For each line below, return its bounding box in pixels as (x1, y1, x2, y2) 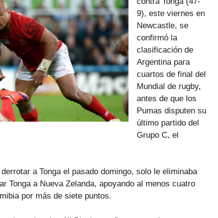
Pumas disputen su (137, 106, 206, 115)
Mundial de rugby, (137, 81, 201, 91)
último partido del (137, 118, 199, 127)
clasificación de (137, 45, 193, 54)
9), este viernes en (137, 8, 205, 18)
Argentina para (137, 57, 190, 67)
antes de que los (137, 93, 197, 103)
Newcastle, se (137, 20, 188, 30)
